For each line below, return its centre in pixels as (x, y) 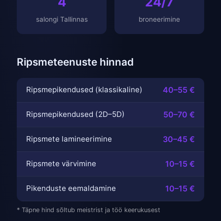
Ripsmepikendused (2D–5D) (76, 114)
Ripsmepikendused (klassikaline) (85, 90)
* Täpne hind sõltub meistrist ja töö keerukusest (89, 210)
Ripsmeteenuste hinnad (75, 62)
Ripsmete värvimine (61, 164)
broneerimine (159, 19)
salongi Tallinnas (62, 19)
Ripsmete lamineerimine (69, 139)
